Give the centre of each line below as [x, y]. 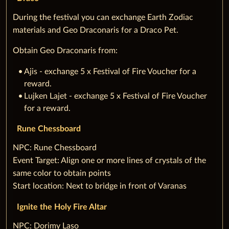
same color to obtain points [62, 173]
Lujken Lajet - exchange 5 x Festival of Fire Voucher [116, 96]
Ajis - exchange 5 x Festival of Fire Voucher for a [110, 71]
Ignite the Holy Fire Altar [62, 207]
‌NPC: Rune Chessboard [55, 147]
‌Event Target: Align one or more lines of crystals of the [109, 160]
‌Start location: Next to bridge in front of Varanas [100, 186]
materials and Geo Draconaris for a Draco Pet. [96, 30]
